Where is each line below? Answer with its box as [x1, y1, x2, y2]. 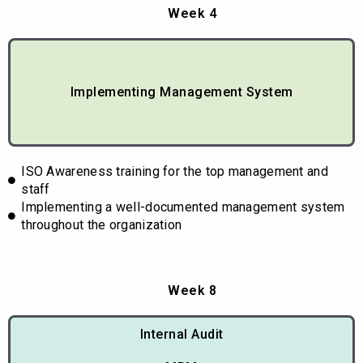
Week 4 [168, 5, 216, 21]
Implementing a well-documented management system [21, 199, 345, 215]
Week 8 [168, 282, 216, 298]
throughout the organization [21, 216, 182, 233]
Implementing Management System [70, 83, 293, 100]
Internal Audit [139, 326, 224, 342]
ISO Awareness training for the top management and [21, 163, 328, 179]
